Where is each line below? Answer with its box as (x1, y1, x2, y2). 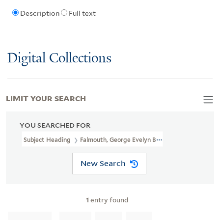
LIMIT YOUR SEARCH (6, 92, 86, 103)
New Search (80, 158, 126, 168)
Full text (68, 9, 96, 18)
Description (20, 9, 59, 18)
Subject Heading (24, 136, 72, 143)
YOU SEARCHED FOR (20, 121, 90, 129)
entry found (89, 194, 128, 204)
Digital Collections (7, 51, 111, 66)
